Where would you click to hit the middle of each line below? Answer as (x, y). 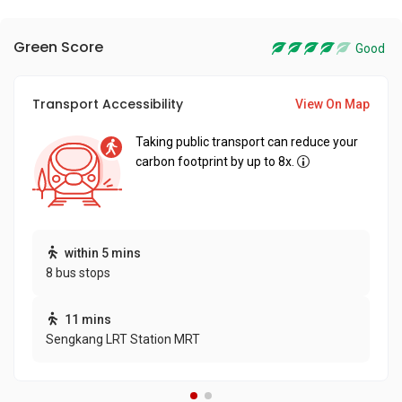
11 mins (88, 319)
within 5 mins (103, 253)
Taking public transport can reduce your (247, 142)
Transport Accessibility (108, 104)
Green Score (58, 47)
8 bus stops (78, 273)
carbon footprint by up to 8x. (215, 162)
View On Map (332, 104)
